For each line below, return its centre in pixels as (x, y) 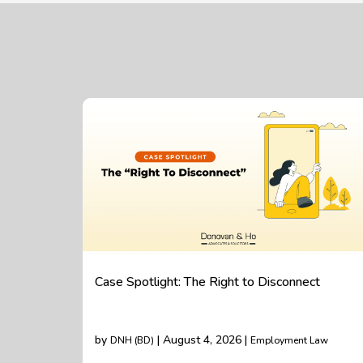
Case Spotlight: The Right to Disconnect (207, 282)
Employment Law (289, 340)
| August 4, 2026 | (202, 340)
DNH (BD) (132, 340)
